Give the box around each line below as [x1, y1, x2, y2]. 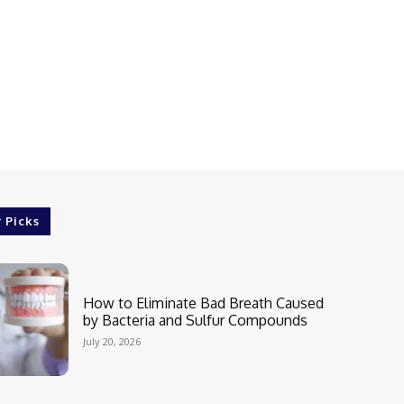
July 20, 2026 [82, 334, 141, 348]
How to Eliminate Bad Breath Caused [82, 293, 324, 312]
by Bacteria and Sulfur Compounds [82, 310, 308, 329]
